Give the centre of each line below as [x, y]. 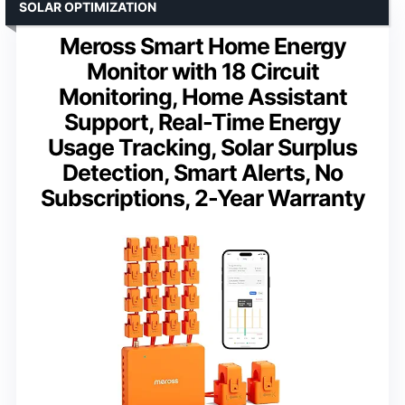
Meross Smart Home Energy [202, 47]
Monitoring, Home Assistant [202, 97]
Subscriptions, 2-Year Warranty [202, 198]
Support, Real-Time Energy [202, 122]
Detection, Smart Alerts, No [202, 173]
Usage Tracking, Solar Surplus [202, 148]
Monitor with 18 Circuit [202, 72]
